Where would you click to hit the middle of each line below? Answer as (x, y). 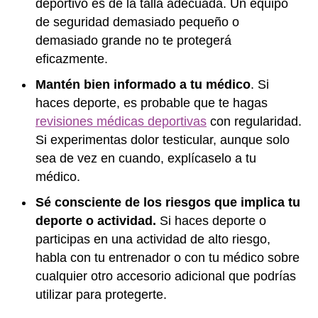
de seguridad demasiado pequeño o (137, 22)
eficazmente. (72, 59)
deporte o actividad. (96, 221)
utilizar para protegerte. (101, 295)
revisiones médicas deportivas (121, 121)
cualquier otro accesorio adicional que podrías (166, 276)
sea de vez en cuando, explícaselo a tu (146, 158)
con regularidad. (254, 121)
